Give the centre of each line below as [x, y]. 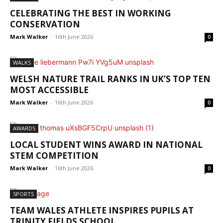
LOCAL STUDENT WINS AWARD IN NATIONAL [106, 145]
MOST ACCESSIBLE [49, 90]
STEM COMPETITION [54, 156]
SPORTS [23, 194]
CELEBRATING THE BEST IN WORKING [90, 13]
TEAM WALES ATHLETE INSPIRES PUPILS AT [102, 211]
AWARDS [24, 128]
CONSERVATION [45, 24]
